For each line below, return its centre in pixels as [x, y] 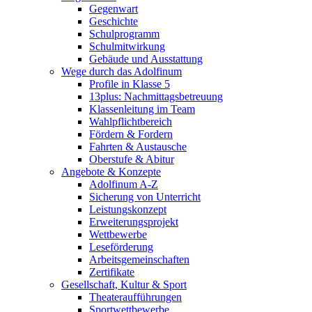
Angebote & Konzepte [111, 171]
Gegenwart [114, 8]
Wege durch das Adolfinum [122, 71]
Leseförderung [121, 247]
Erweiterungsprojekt [134, 221]
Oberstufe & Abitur [132, 159]
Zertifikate [112, 272]
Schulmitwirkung [127, 46]
